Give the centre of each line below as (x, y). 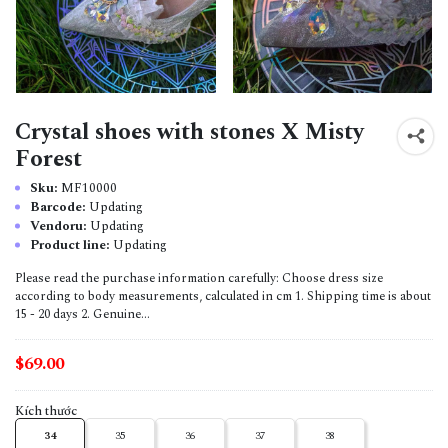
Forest (48, 159)
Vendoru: (60, 225)
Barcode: (59, 206)
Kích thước (46, 411)
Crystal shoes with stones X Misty (189, 132)
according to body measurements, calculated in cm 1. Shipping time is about (223, 296)
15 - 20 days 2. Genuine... (82, 314)
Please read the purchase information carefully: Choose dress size (199, 278)
